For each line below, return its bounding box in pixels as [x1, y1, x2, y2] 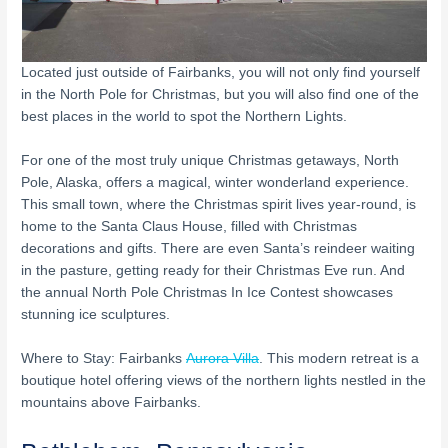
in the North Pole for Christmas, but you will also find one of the [21, 87, 420, 103]
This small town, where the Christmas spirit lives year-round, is [21, 197, 417, 213]
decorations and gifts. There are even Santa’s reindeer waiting [21, 241, 416, 257]
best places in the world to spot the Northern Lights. [21, 109, 348, 125]
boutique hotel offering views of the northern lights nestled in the [21, 373, 427, 389]
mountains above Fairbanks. [21, 395, 202, 411]
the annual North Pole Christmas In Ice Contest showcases [21, 285, 394, 301]
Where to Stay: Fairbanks [21, 351, 187, 367]
